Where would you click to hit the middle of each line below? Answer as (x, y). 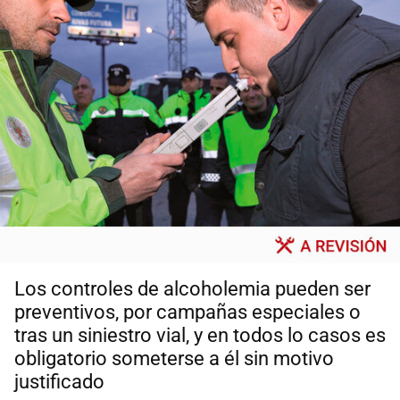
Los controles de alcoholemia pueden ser (192, 289)
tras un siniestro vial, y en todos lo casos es (200, 336)
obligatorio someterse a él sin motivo (174, 359)
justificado (59, 382)
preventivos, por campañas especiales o (187, 312)
